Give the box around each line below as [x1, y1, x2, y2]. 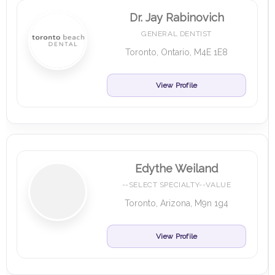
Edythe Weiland [135, 162, 218, 175]
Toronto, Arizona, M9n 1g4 [125, 198, 228, 208]
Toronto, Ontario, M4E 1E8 [125, 47, 228, 57]
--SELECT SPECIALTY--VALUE [122, 180, 231, 189]
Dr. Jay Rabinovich [129, 11, 224, 24]
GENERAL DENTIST [141, 29, 212, 38]
